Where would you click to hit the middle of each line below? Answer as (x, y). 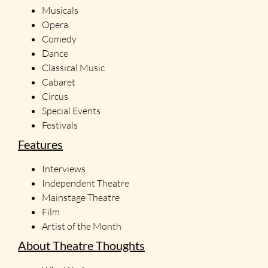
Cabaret (59, 82)
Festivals (60, 125)
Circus (55, 96)
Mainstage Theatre (81, 197)
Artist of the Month (82, 226)
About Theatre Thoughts (81, 245)
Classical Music (73, 67)
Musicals (60, 10)
